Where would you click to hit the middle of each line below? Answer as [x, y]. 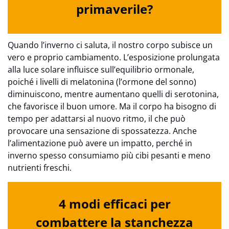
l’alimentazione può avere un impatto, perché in [100, 143]
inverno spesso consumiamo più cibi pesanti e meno [109, 155]
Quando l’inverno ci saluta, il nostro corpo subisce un [110, 45]
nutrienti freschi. [40, 167]
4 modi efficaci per [114, 204]
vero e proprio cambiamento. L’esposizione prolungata [114, 57]
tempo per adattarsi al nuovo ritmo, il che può [97, 118]
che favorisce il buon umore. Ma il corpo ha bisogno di [112, 106]
